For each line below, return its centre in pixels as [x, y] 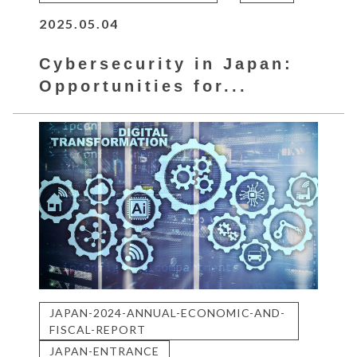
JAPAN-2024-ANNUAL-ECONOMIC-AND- [168, 312]
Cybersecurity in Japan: [167, 64]
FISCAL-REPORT [98, 329]
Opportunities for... [144, 86]
